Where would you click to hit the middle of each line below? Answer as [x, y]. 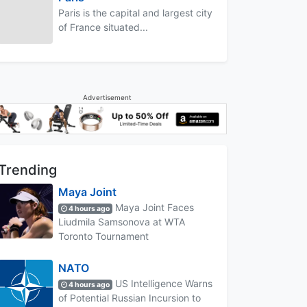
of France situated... [103, 27]
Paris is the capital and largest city [135, 12]
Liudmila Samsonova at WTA [122, 221]
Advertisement [107, 97]
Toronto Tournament [103, 236]
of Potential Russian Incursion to [130, 297]
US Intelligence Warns [163, 283]
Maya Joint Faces [153, 207]
